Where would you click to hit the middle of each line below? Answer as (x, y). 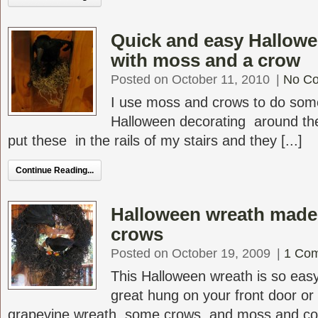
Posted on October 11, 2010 (190, 79)
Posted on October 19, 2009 (191, 253)
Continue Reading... (55, 170)
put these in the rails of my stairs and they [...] (155, 141)
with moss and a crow (205, 60)
